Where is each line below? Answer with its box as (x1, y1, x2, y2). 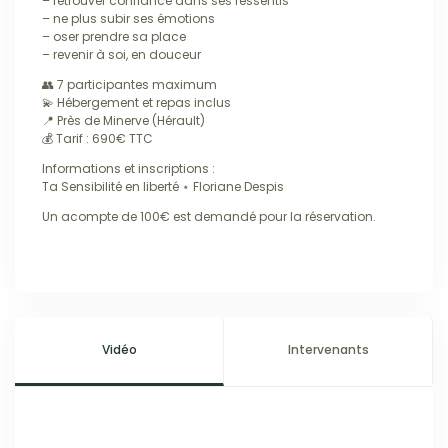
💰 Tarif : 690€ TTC (42, 129, 153, 147)
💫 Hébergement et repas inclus (42, 93, 231, 111)
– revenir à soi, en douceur (42, 45, 201, 63)
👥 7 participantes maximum (42, 75, 217, 93)
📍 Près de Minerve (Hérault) (42, 111, 205, 129)
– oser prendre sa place (42, 27, 186, 45)
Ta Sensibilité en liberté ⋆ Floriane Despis (42, 177, 284, 195)
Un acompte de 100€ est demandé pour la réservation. (42, 207, 376, 225)
